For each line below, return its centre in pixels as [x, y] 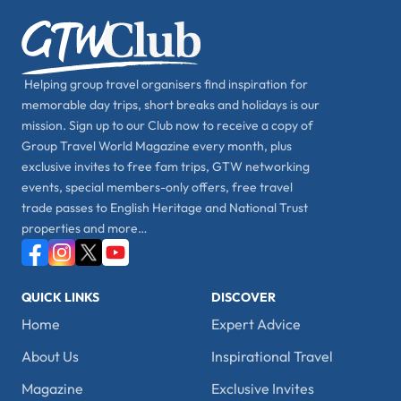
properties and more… [85, 229]
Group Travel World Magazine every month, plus [157, 146]
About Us [50, 357]
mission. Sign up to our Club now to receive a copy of [167, 126]
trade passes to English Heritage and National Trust [165, 208]
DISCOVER [243, 298]
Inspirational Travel [272, 357]
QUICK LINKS [60, 298]
